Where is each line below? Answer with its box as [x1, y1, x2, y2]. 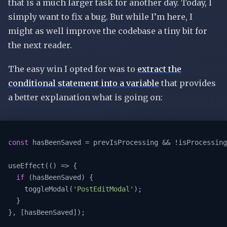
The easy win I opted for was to [8, 64, 137, 74]
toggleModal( [24, 185, 73, 194]
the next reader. [8, 40, 72, 51]
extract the [137, 64, 181, 74]
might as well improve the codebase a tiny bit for [8, 26, 207, 36]
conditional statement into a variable [8, 78, 159, 89]
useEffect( [8, 162, 49, 170]
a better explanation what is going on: [8, 92, 163, 103]
